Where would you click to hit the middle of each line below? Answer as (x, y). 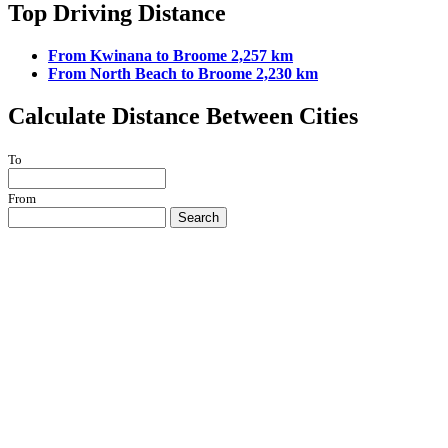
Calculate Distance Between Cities (183, 115)
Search (198, 217)
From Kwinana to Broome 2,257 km (170, 56)
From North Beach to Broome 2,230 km (183, 74)
